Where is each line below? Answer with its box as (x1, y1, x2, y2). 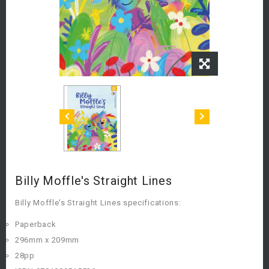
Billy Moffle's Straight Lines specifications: (15, 198, 181, 208)
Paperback (15, 220, 56, 229)
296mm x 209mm (15, 235, 80, 245)
